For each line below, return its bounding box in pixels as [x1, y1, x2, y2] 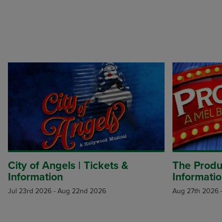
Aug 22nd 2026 [57, 186, 106, 197]
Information [8, 169, 63, 185]
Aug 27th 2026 [172, 186, 219, 197]
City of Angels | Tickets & [8, 158, 128, 174]
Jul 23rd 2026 [8, 186, 52, 197]
